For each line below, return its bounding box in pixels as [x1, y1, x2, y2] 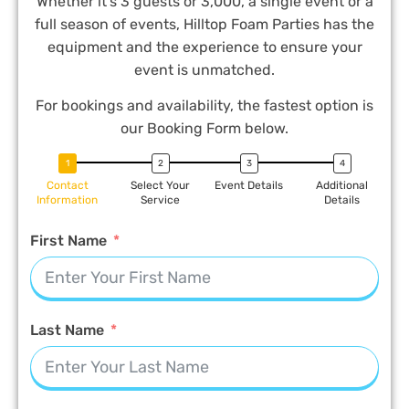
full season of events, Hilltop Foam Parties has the [35, 16, 374, 34]
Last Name [30, 320, 104, 339]
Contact [46, 178, 89, 192]
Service [141, 193, 180, 206]
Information [37, 193, 98, 206]
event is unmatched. [134, 61, 275, 79]
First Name [30, 232, 107, 250]
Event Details [215, 178, 283, 192]
